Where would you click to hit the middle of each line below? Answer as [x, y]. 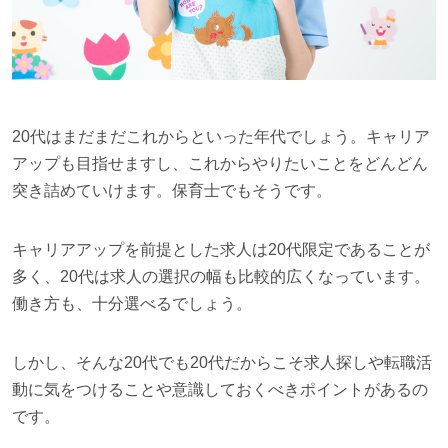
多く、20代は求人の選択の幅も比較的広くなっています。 [220, 276]
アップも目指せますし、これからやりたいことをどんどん [219, 163]
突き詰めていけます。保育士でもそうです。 [171, 190]
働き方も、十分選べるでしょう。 [131, 303]
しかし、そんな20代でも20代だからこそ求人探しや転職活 [221, 362]
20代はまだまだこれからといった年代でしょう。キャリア [220, 136]
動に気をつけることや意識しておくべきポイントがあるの [219, 389]
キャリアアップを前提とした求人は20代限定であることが [220, 249]
